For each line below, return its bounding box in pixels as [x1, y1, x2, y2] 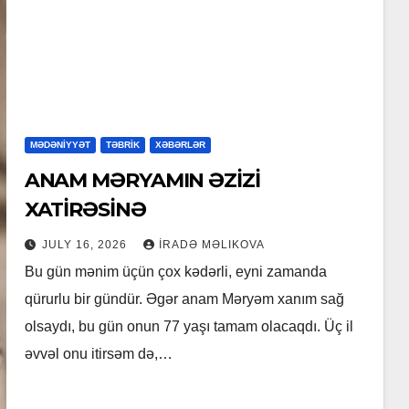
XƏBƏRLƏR [154, 140, 205, 151]
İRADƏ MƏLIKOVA [158, 238, 265, 252]
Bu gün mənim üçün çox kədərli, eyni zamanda [24, 264, 327, 280]
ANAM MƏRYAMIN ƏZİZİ [24, 168, 260, 194]
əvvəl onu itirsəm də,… [24, 346, 173, 362]
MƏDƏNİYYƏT [29, 140, 90, 151]
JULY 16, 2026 [41, 238, 131, 252]
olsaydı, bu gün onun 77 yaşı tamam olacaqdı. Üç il [24, 319, 353, 335]
